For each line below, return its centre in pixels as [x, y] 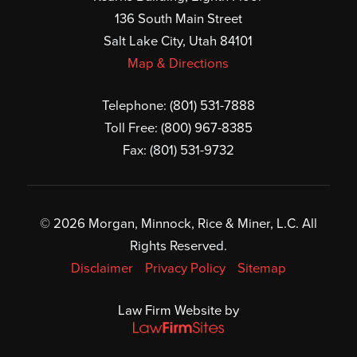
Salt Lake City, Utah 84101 [178, 41]
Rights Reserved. [178, 245]
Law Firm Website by [178, 310]
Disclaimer [102, 268]
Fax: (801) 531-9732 [178, 151]
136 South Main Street [178, 19]
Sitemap [262, 268]
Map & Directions [178, 64]
